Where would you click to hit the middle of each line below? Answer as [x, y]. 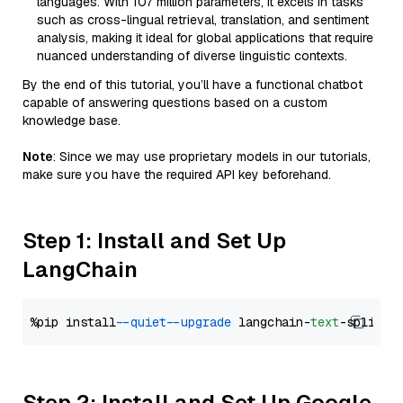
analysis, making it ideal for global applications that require [205, 38]
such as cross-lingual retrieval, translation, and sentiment [203, 20]
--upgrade [202, 322]
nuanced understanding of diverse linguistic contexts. [192, 56]
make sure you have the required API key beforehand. [177, 175]
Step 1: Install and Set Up [154, 241]
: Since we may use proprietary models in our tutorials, [212, 157]
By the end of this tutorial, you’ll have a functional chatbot [193, 85]
